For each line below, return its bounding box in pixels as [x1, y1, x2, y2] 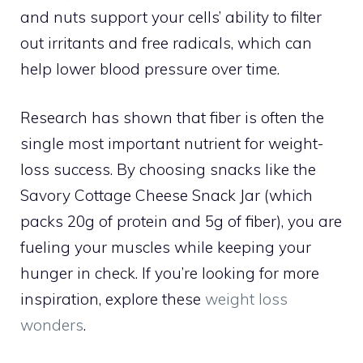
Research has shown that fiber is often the [20, 108, 324, 128]
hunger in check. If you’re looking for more [20, 263, 319, 284]
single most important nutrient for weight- [20, 134, 323, 154]
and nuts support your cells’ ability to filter [20, 6, 322, 27]
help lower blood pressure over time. [20, 58, 280, 79]
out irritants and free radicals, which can [20, 32, 312, 53]
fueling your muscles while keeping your [20, 237, 311, 258]
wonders [20, 315, 83, 335]
